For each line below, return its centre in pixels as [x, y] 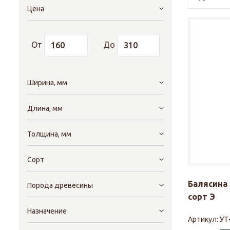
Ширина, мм [47, 83]
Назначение [47, 211]
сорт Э [202, 196]
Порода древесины [60, 186]
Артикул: [204, 219]
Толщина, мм [49, 134]
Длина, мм [45, 109]
